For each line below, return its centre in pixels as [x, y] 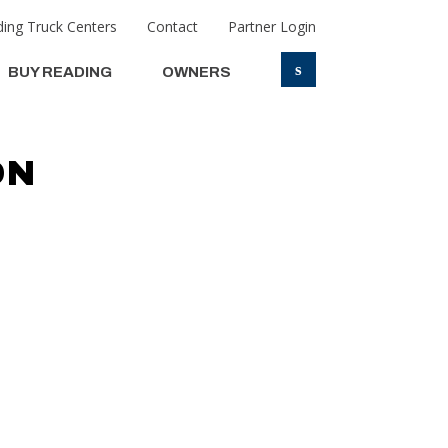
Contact [172, 26]
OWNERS [196, 72]
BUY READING [60, 72]
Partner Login [272, 26]
